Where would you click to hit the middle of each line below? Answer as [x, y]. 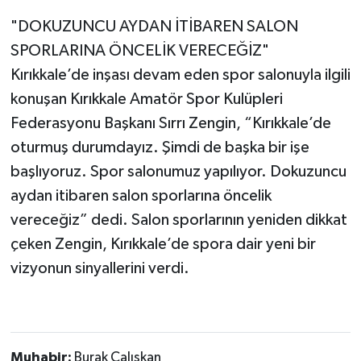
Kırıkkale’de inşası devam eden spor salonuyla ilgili [180, 75]
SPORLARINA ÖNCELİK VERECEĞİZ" [139, 50]
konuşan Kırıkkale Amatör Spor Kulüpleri [146, 99]
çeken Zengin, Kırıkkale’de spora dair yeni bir [163, 244]
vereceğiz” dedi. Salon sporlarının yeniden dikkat [178, 220]
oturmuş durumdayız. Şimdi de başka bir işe [160, 147]
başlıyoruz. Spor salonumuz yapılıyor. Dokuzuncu [178, 171]
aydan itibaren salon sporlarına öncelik [141, 195]
